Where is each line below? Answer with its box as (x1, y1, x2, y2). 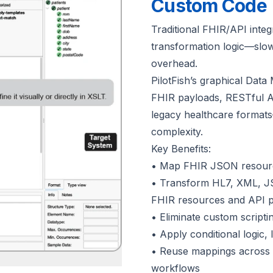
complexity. (151, 125, 203, 138)
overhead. (151, 57, 197, 69)
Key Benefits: (151, 142, 211, 155)
